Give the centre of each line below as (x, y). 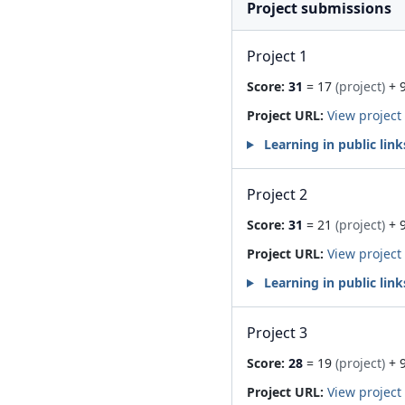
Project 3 (277, 333)
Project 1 (277, 56)
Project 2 (277, 194)
